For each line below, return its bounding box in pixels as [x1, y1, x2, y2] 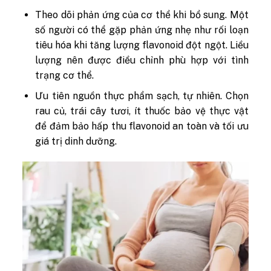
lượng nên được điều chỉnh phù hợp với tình [35, 54, 249, 66]
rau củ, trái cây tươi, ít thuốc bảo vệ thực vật [35, 105, 249, 117]
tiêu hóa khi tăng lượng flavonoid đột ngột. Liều [35, 39, 249, 51]
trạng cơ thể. [35, 69, 94, 81]
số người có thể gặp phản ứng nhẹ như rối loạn [35, 24, 249, 36]
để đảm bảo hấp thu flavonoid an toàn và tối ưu [35, 120, 249, 132]
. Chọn [220, 90, 249, 102]
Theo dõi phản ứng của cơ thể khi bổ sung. [35, 8, 227, 21]
